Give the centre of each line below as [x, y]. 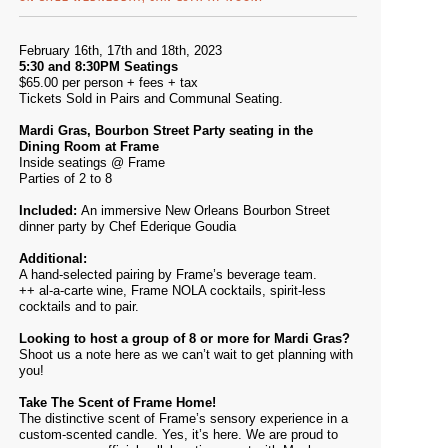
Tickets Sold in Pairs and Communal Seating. [151, 98]
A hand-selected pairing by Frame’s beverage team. [168, 274]
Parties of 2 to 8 [65, 178]
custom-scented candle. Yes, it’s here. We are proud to [178, 434]
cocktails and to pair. [79, 306]
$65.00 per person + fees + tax [108, 82]
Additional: [53, 258]
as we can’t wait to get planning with [248, 354]
